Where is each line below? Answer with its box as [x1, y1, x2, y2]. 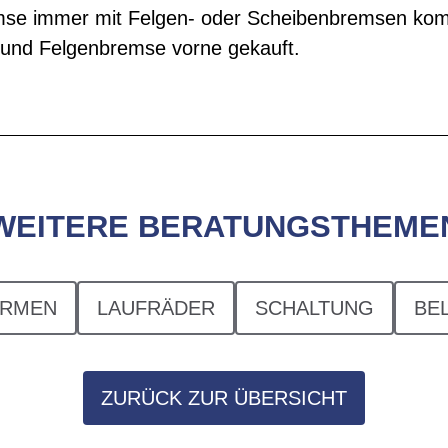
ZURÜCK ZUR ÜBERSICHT [101, 387, 347, 410]
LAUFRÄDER [97, 297, 215, 320]
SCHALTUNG [255, 297, 374, 320]
